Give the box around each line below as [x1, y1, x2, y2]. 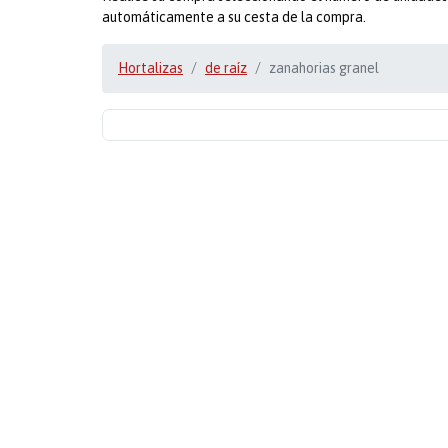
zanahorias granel [269, 60, 379, 76]
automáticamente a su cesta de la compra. [102, 9, 366, 25]
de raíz [205, 60, 247, 76]
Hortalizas [118, 60, 183, 76]
